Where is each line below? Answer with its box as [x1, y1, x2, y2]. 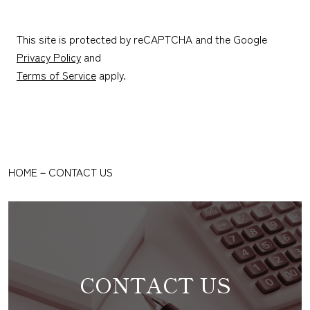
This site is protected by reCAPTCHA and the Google [16, 31, 267, 47]
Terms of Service [16, 67, 96, 83]
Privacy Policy [16, 49, 81, 65]
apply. [95, 67, 126, 83]
